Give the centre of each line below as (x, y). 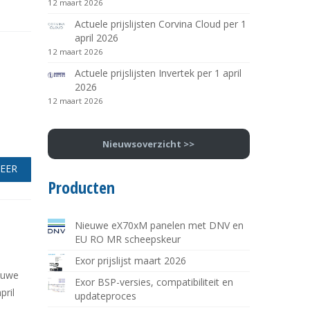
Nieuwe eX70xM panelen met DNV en (159, 226)
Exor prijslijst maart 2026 (130, 261)
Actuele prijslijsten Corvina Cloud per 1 (160, 24)
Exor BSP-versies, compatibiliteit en (154, 282)
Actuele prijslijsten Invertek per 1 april (158, 73)
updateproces (105, 296)
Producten (81, 188)
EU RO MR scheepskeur (127, 239)
